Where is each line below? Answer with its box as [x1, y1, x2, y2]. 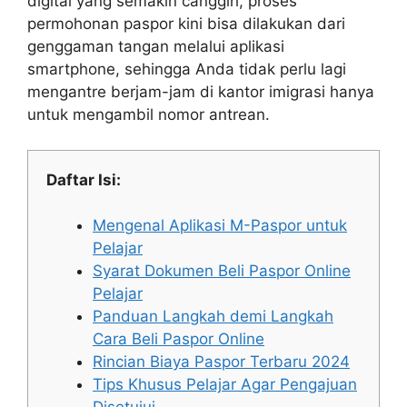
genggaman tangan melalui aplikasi [27, 37, 284, 56]
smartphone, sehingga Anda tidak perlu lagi [27, 60, 346, 79]
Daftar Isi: [46, 170, 121, 189]
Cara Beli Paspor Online [93, 330, 264, 349]
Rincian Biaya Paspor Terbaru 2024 [93, 352, 350, 372]
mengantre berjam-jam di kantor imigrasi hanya [27, 83, 374, 102]
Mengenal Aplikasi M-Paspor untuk [93, 216, 347, 235]
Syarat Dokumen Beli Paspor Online [93, 262, 351, 281]
